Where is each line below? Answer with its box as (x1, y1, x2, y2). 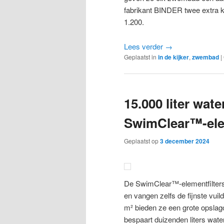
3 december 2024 (160, 136, 209, 146)
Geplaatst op (124, 136, 160, 145)
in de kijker (158, 52, 189, 61)
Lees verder (124, 40, 165, 51)
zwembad (192, 52, 219, 61)
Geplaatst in (124, 52, 156, 61)
